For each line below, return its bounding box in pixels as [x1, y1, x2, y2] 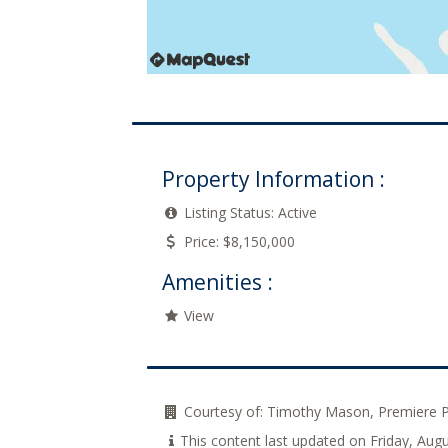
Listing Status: [184, 203, 274, 222]
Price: [184, 232, 219, 251]
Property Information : [162, 165, 385, 193]
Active [274, 203, 317, 222]
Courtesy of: [184, 402, 263, 421]
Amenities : [162, 268, 273, 296]
